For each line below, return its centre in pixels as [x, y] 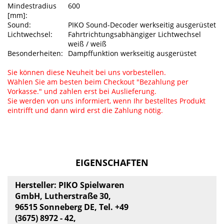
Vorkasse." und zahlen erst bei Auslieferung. [82, 91]
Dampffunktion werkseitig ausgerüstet [132, 53]
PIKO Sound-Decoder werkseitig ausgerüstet [142, 24]
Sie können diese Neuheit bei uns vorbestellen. [87, 72]
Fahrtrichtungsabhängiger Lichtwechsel [134, 34]
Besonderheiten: [35, 53]
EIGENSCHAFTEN [112, 162]
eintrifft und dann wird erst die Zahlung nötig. [85, 110]
